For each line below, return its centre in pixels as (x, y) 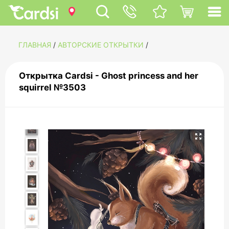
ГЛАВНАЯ (35, 44)
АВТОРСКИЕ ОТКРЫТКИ (101, 44)
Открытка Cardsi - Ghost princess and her (108, 75)
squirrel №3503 (52, 87)
